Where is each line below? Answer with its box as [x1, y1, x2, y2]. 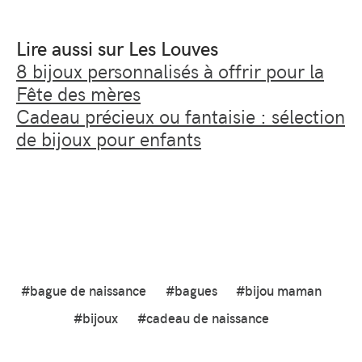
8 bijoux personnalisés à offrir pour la [16, 57, 324, 83]
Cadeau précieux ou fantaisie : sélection [16, 102, 345, 128]
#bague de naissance [20, 280, 146, 300]
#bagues [165, 280, 217, 300]
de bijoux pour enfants [16, 124, 201, 151]
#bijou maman [236, 280, 322, 300]
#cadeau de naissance [137, 308, 269, 327]
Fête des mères [16, 79, 141, 106]
